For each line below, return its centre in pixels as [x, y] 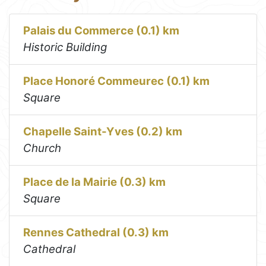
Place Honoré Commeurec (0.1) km [117, 81]
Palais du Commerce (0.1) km [102, 31]
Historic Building [65, 47]
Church [42, 148]
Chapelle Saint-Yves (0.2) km [103, 132]
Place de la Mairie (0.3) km [95, 182]
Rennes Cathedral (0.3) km [96, 233]
